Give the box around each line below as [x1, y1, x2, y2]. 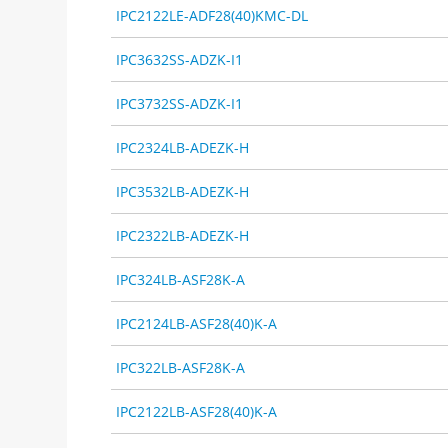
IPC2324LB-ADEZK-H [116, 137, 250, 157]
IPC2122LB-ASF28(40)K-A [116, 401, 278, 421]
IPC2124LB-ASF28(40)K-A [116, 313, 278, 333]
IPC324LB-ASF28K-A [116, 269, 246, 289]
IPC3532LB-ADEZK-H [116, 181, 250, 201]
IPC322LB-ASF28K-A [116, 357, 246, 377]
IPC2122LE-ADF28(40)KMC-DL [116, 5, 309, 25]
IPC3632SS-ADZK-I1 [116, 49, 244, 69]
